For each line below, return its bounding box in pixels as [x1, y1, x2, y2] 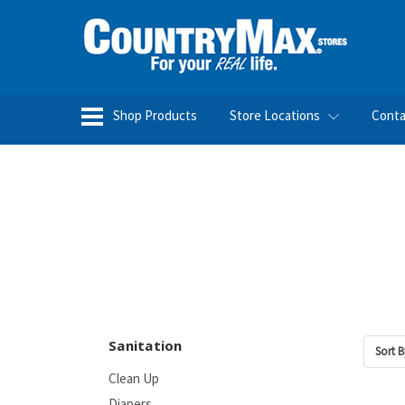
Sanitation [108, 336, 183, 354]
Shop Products [110, 107, 197, 124]
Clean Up [108, 370, 159, 387]
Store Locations [230, 107, 323, 124]
